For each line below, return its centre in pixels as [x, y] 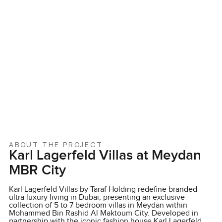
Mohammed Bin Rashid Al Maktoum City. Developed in [103, 213]
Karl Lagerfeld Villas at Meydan [105, 155]
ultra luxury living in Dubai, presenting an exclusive [97, 197]
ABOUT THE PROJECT [56, 144]
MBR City [37, 170]
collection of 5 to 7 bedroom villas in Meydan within [98, 205]
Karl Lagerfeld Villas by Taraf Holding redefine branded [103, 190]
